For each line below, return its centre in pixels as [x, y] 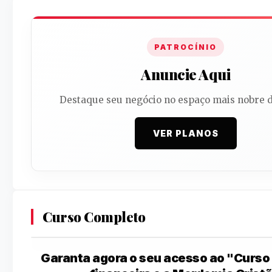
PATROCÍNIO [186, 47]
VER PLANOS [185, 133]
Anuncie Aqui [186, 74]
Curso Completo [94, 216]
